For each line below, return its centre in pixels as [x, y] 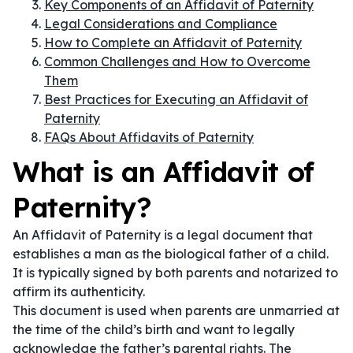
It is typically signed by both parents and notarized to [175, 273]
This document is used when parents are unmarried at [176, 310]
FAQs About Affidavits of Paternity [149, 137]
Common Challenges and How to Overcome [177, 61]
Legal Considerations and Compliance [161, 24]
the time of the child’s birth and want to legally [154, 329]
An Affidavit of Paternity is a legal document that [163, 235]
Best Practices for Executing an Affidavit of [176, 99]
